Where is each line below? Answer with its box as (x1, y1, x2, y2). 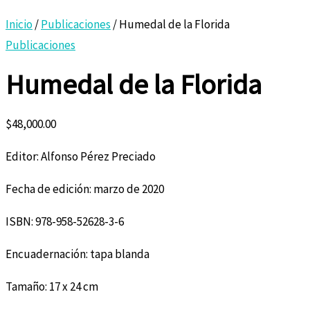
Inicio (6, 17, 33, 33)
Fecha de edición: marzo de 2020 (6, 181, 164, 197)
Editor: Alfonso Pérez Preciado (6, 149, 156, 165)
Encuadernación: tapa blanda (6, 246, 149, 262)
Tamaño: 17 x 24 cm (6, 279, 98, 295)
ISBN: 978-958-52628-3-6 (6, 214, 124, 230)
